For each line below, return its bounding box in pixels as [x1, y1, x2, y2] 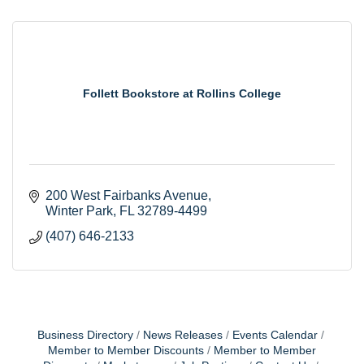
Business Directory [37, 328, 133, 341]
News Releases [142, 328, 223, 341]
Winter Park [45, 203, 113, 218]
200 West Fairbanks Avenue [45, 188, 208, 202]
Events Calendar [232, 328, 318, 341]
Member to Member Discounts [48, 344, 204, 357]
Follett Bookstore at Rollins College [83, 86, 281, 100]
